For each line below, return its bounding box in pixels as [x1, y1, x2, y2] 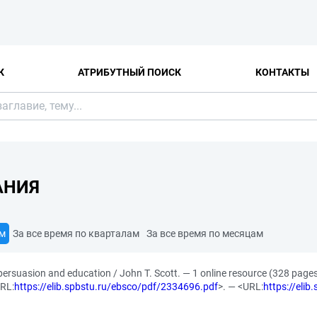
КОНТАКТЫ [255, 66, 309, 78]
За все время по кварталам [13, 228, 139, 239]
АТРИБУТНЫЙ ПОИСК [78, 66, 182, 78]
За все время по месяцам [146, 228, 263, 239]
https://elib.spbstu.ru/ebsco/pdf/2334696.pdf [14, 281, 218, 292]
